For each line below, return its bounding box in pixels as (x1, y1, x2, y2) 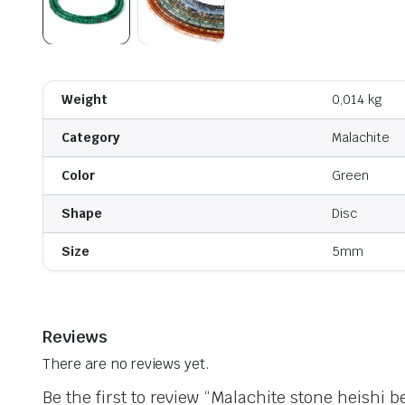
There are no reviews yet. (42, 354, 211, 373)
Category (61, 129, 119, 146)
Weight (61, 91, 108, 108)
